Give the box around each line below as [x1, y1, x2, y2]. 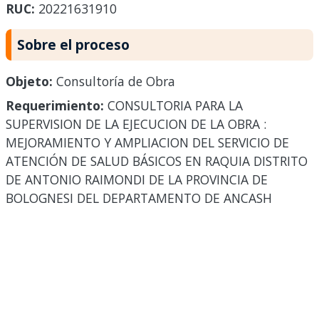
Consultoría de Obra [53, 73, 175, 90]
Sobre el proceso [17, 35, 130, 55]
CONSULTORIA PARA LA [104, 97, 243, 115]
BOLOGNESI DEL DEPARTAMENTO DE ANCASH [6, 189, 272, 207]
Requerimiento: [6, 97, 104, 115]
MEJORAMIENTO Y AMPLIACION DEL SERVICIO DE [6, 134, 289, 152]
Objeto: [6, 73, 53, 90]
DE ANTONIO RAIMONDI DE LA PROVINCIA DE [6, 171, 268, 189]
